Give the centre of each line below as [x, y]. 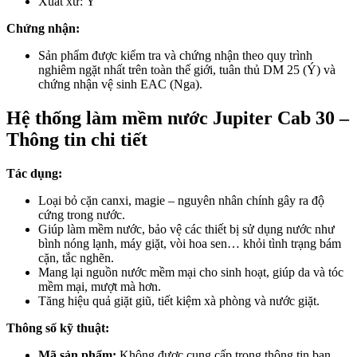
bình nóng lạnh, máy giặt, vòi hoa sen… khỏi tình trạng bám [190, 244]
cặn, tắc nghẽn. [76, 258]
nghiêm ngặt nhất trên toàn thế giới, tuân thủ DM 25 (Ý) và [187, 70]
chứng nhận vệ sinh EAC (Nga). [120, 84]
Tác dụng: [34, 174]
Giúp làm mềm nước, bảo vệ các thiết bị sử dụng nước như [186, 229]
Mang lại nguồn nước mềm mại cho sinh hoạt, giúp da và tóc [191, 273]
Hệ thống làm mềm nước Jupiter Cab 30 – [178, 118]
